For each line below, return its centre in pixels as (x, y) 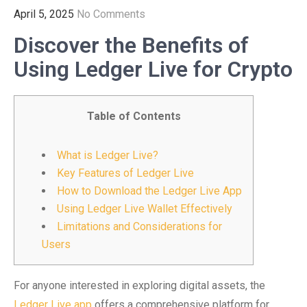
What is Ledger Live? (108, 155)
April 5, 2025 (44, 14)
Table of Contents (134, 116)
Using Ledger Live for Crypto (153, 69)
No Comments (111, 14)
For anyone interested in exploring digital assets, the (139, 285)
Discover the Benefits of (131, 45)
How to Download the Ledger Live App (149, 191)
